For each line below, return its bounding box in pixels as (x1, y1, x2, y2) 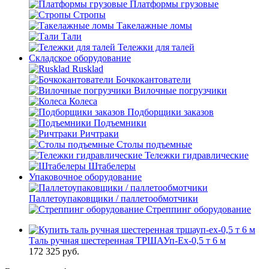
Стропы (73, 10, 106, 20)
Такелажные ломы (116, 20, 192, 31)
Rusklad (72, 64, 103, 74)
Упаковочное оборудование (29, 172, 142, 182)
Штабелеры (88, 161, 136, 171)
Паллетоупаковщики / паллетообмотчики (29, 193, 198, 204)
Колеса (69, 96, 97, 106)
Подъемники (94, 118, 147, 128)
